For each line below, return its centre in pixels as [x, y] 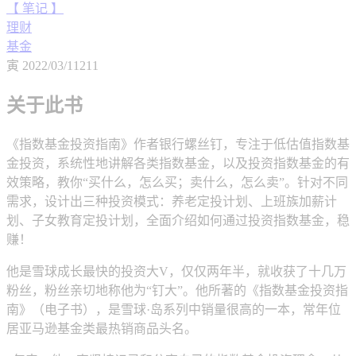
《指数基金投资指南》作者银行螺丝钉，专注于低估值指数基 [178, 145]
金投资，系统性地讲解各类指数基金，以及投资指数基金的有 [178, 164]
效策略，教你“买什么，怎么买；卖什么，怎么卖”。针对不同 [177, 183]
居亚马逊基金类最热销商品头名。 [102, 329]
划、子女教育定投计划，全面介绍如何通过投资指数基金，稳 [178, 221]
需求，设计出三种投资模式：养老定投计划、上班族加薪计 [172, 202]
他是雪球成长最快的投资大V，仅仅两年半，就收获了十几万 [176, 272]
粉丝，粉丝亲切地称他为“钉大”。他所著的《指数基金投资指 [177, 291]
